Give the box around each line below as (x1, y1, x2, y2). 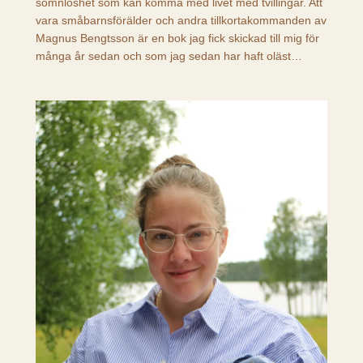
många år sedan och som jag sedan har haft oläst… (35, 49, 302, 63)
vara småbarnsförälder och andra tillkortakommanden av (35, 14, 327, 28)
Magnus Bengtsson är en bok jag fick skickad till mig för (35, 32, 319, 45)
